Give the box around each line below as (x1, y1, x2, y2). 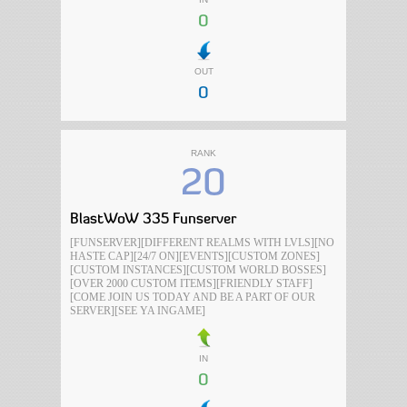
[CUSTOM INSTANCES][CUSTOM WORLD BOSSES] (70, 263, 327, 276)
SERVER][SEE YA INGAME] (70, 304, 206, 317)
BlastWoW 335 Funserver (70, 213, 237, 227)
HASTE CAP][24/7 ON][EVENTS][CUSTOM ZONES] (70, 250, 321, 263)
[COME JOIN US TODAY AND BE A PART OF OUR (70, 291, 316, 303)
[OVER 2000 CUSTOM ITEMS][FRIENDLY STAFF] (70, 277, 313, 290)
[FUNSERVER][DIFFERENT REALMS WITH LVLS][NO (70, 236, 335, 249)
